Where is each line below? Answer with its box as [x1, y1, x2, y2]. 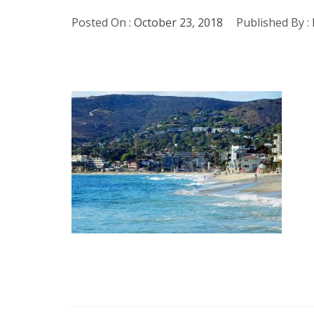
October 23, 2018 [134, 15, 223, 30]
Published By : [233, 15, 312, 30]
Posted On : [71, 15, 134, 30]
